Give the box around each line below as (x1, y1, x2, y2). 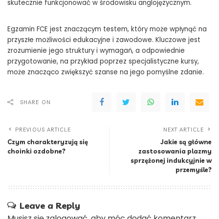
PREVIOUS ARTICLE (15, 126, 71, 133)
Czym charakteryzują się (7, 138, 88, 146)
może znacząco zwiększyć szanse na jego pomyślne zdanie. (7, 67, 204, 77)
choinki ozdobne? (7, 147, 66, 155)
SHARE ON (20, 99, 51, 106)
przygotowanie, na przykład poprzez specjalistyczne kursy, (7, 57, 199, 66)
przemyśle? (175, 166, 212, 174)
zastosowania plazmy (138, 147, 212, 155)
